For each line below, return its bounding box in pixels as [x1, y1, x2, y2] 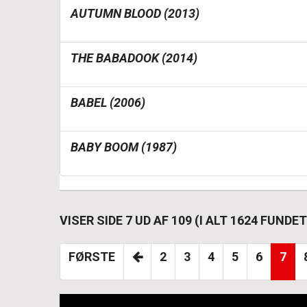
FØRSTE [69, 249, 115, 264]
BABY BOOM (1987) [71, 140, 177, 154]
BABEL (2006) [71, 95, 145, 110]
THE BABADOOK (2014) [71, 51, 197, 65]
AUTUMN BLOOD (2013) [71, 6, 199, 21]
